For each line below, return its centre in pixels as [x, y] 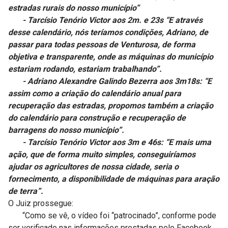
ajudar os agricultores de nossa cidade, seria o [93, 167]
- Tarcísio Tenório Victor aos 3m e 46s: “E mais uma [110, 142]
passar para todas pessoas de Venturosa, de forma [102, 45]
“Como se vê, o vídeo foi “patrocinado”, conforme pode [112, 216]
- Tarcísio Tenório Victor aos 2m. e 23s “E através [105, 20]
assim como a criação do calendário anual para [95, 94]
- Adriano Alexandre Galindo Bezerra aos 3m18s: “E [110, 81]
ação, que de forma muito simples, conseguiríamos [102, 155]
